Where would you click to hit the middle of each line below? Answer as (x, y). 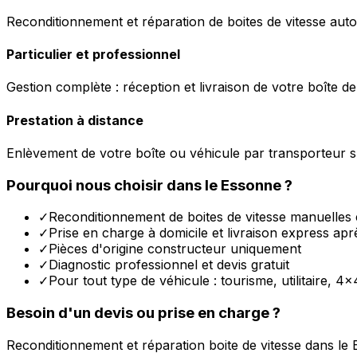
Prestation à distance (75, 120)
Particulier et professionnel (93, 55)
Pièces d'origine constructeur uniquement (175, 249)
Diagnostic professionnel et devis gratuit (169, 265)
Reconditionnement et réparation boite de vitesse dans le (179, 345)
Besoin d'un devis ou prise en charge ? (143, 313)
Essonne (251, 185)
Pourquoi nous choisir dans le (114, 185)
